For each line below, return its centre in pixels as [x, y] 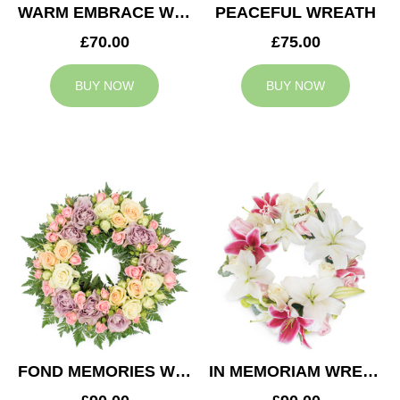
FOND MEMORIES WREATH [183, 372]
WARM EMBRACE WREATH [182, 13]
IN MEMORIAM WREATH [371, 372]
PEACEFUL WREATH [296, 13]
